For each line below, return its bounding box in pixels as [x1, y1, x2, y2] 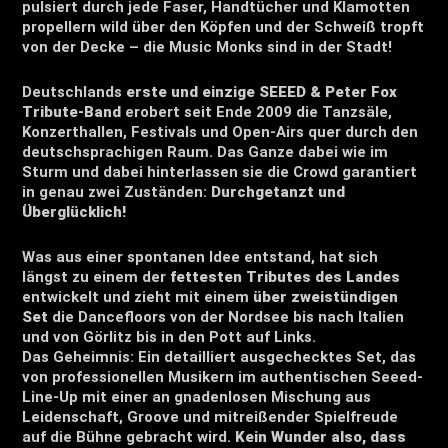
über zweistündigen [253, 287, 399, 306]
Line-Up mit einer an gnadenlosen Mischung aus [22, 387, 372, 406]
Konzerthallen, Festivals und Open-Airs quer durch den [22, 122, 419, 141]
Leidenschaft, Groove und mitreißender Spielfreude [22, 407, 399, 426]
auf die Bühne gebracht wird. [22, 427, 236, 446]
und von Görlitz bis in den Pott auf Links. [22, 327, 317, 346]
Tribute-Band [22, 102, 122, 121]
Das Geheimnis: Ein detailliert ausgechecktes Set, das [22, 347, 417, 366]
